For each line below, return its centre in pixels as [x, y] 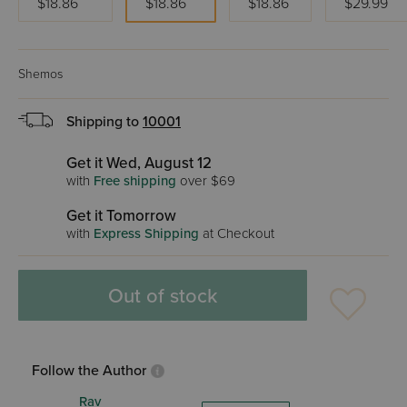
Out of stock [163, 296]
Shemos [40, 74]
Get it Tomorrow [121, 216]
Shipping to [104, 122]
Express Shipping [146, 233]
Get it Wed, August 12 [139, 163]
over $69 [206, 181]
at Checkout [237, 233]
